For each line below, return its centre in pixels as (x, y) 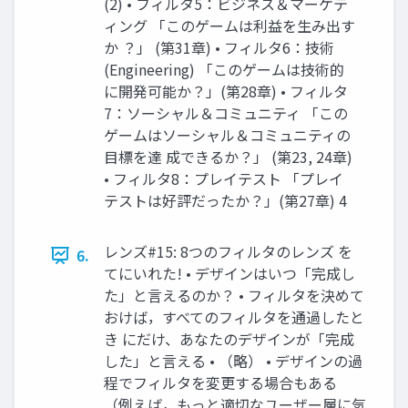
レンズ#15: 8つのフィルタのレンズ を (228, 252)
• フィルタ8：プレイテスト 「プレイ (224, 179)
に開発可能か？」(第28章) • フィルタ (226, 92)
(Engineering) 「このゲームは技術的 (224, 70)
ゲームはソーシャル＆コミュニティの (227, 135)
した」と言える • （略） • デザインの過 (233, 361)
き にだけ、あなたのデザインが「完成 (229, 339)
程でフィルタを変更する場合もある (220, 383)
